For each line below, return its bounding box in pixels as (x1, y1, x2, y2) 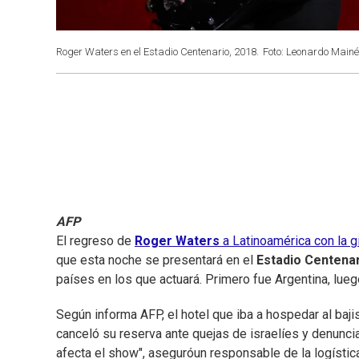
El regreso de (56, 233, 135, 249)
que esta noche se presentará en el (56, 252, 256, 268)
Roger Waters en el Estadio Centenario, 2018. (56, 46, 259, 58)
